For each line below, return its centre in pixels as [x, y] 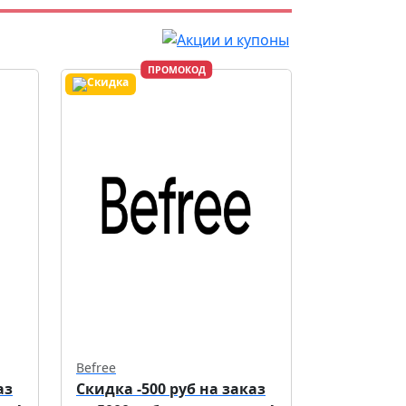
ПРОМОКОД [176, 70]
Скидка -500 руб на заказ [171, 389]
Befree [96, 367]
